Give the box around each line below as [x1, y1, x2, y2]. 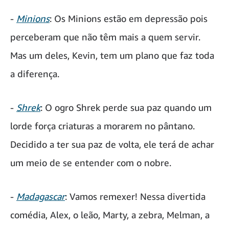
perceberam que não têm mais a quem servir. [10, 31, 200, 42]
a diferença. [10, 67, 59, 79]
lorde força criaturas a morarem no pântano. [10, 120, 195, 131]
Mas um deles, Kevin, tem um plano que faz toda [10, 49, 214, 61]
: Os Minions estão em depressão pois [50, 12, 208, 24]
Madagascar [16, 190, 65, 202]
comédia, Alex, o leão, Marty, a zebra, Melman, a [10, 209, 210, 220]
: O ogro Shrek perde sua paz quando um [40, 101, 212, 113]
